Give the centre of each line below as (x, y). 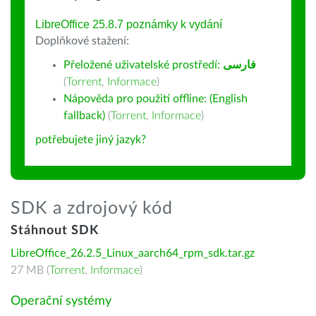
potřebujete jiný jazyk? (91, 140)
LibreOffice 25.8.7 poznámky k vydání (129, 24)
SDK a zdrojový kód (92, 208)
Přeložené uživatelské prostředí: (143, 65)
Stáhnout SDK (55, 231)
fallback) (84, 116)
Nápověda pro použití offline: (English (156, 99)
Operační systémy (61, 301)
